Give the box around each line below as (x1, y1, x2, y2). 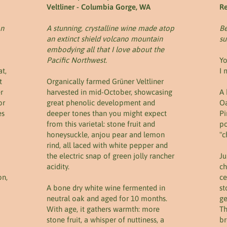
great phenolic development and (47, 98, 155, 107)
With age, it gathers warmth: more (47, 205, 160, 213)
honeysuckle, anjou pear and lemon (47, 130, 165, 139)
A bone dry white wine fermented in (47, 183, 165, 192)
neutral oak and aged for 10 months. (47, 194, 167, 203)
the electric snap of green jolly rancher (47, 152, 174, 160)
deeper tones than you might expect (47, 109, 167, 118)
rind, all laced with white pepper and (47, 141, 168, 149)
